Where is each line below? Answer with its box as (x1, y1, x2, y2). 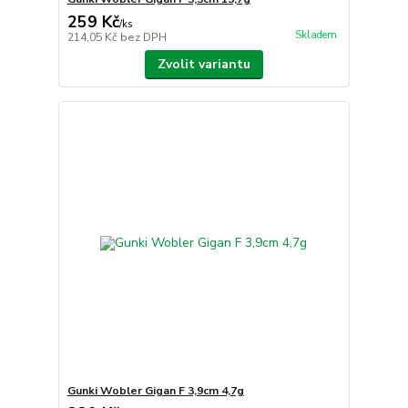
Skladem (294, 27, 337, 42)
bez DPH (119, 29, 167, 45)
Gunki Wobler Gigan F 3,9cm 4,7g (66, 383, 244, 399)
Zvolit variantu (157, 55, 250, 73)
